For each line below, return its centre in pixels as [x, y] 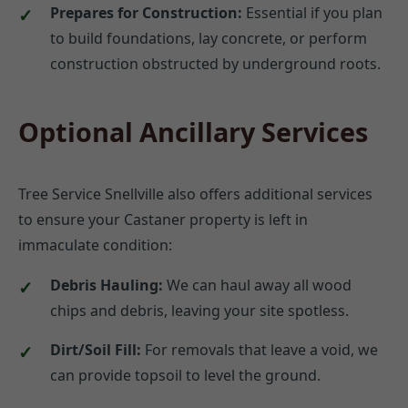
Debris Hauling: [107, 285]
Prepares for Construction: [146, 12]
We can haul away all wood [257, 285]
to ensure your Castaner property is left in [163, 219]
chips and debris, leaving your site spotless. [199, 310]
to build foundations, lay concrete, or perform [209, 38]
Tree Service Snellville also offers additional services [195, 194]
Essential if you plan [312, 12]
